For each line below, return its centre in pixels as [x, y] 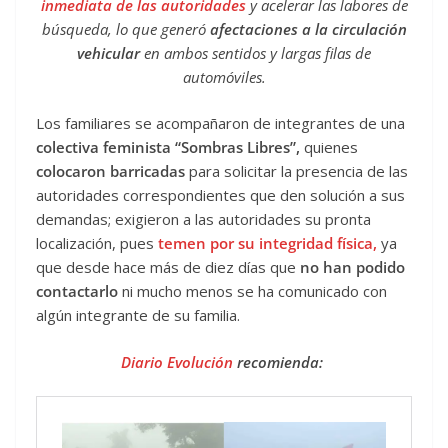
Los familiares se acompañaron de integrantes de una [220, 123]
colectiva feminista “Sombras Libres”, [168, 147]
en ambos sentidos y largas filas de [255, 52]
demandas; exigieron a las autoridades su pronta [203, 219]
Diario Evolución [177, 361]
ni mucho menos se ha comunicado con [254, 291]
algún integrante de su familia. [138, 315]
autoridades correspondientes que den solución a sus [220, 195]
